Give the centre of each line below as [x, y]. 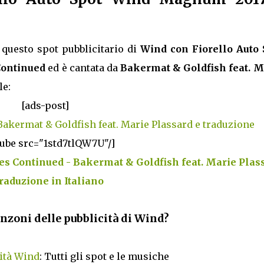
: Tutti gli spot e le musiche [104, 256]
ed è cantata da [83, 67]
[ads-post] [45, 105]
